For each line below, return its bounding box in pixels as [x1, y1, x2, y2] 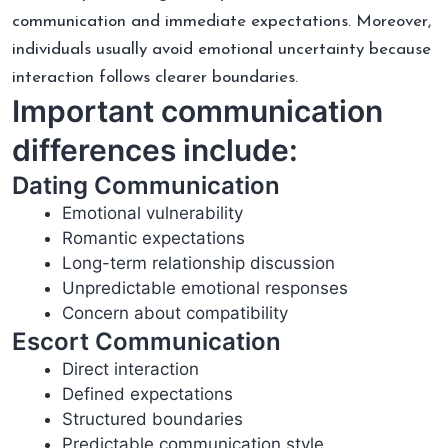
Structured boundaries [62, 408, 243, 429]
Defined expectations [62, 383, 233, 404]
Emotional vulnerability [62, 202, 243, 223]
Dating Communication [12, 170, 280, 200]
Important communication [12, 92, 383, 129]
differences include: [12, 131, 298, 168]
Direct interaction [62, 358, 199, 379]
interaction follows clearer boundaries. [12, 68, 298, 86]
